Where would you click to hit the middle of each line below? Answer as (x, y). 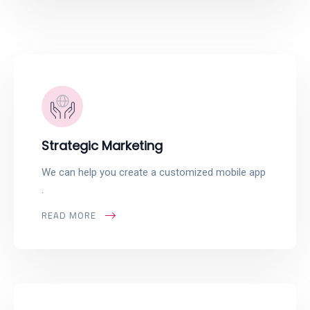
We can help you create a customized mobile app (154, 172)
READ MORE (69, 215)
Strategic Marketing (102, 146)
